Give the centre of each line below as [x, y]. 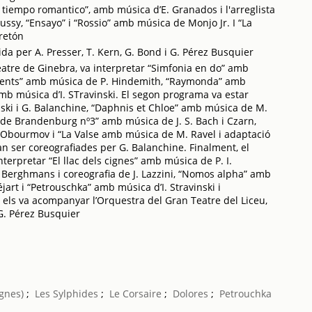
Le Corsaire [136, 294]
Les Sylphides [67, 294]
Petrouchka [246, 294]
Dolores [191, 294]
